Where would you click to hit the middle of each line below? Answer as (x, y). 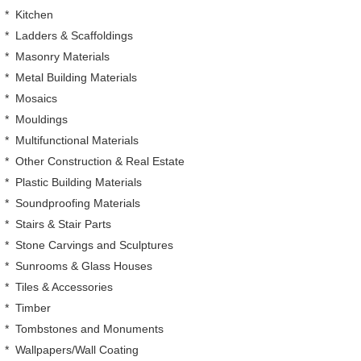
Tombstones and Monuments (89, 329)
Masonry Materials (62, 56)
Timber (33, 308)
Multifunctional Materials (77, 140)
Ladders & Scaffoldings (74, 35)
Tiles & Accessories (64, 287)
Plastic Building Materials (79, 182)
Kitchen (34, 15)
